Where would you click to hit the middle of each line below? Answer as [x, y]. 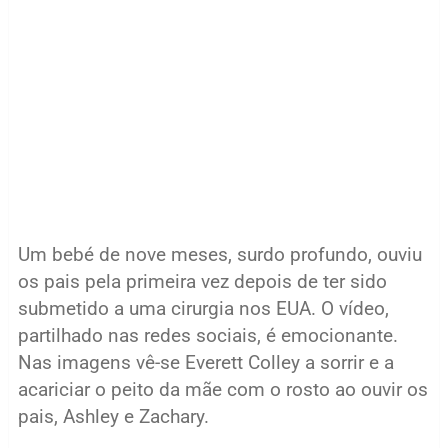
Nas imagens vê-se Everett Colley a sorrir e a [205, 362]
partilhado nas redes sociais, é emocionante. [207, 335]
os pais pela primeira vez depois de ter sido [202, 281]
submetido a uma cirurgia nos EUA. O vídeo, [203, 308]
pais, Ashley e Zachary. [113, 416]
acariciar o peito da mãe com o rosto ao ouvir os [222, 389]
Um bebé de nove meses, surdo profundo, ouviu [219, 254]
